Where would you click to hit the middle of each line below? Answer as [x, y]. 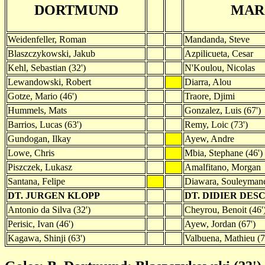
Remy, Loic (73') [216, 124]
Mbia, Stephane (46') [224, 153]
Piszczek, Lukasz [40, 167]
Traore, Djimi [210, 96]
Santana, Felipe [36, 181]
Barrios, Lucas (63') [45, 124]
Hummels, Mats [37, 110]
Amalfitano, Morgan [223, 167]
